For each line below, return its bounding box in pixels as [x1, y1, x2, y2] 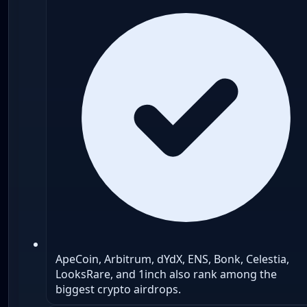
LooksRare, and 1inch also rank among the [55, 266, 277, 282]
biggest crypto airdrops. [55, 281, 181, 297]
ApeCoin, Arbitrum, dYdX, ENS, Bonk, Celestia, [55, 251, 289, 267]
